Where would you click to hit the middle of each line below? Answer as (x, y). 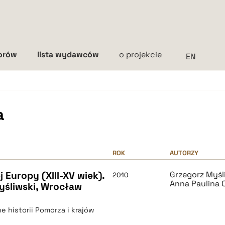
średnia (139, 108)
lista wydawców (68, 54)
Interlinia (114, 90)
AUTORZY (184, 153)
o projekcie (140, 54)
